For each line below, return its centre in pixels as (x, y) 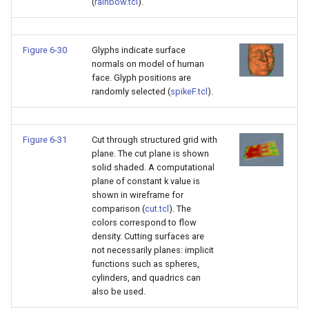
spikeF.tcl (189, 91)
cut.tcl (157, 209)
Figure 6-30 (45, 50)
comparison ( (118, 209)
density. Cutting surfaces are (148, 236)
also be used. (119, 291)
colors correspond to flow (144, 222)
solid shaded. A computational (153, 167)
